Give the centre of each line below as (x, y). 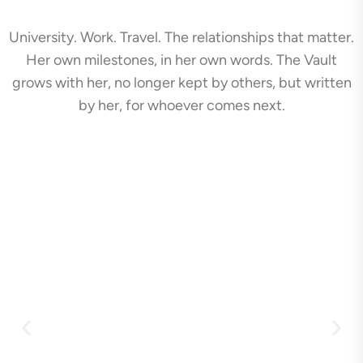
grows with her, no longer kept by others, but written (181, 82)
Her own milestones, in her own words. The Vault (181, 60)
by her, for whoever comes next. (181, 105)
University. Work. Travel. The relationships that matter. (181, 37)
